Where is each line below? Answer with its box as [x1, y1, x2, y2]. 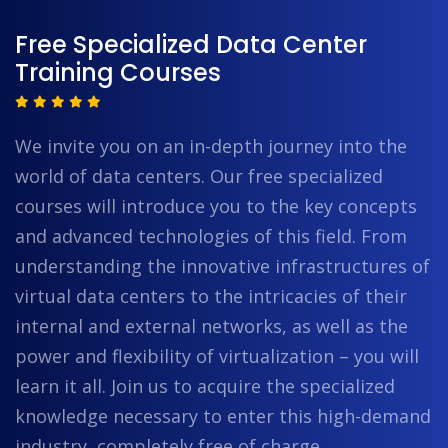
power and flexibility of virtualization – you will [15, 343, 419, 368]
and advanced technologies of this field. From [15, 223, 407, 248]
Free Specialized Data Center [15, 27, 367, 61]
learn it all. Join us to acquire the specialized [15, 373, 395, 398]
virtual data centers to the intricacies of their [15, 283, 407, 308]
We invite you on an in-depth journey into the [15, 133, 407, 158]
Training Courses [15, 55, 221, 89]
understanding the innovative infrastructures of [15, 253, 430, 278]
